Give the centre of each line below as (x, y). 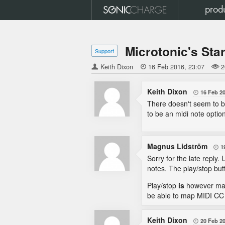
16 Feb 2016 (166, 67)
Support (104, 51)
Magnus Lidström (178, 146)
